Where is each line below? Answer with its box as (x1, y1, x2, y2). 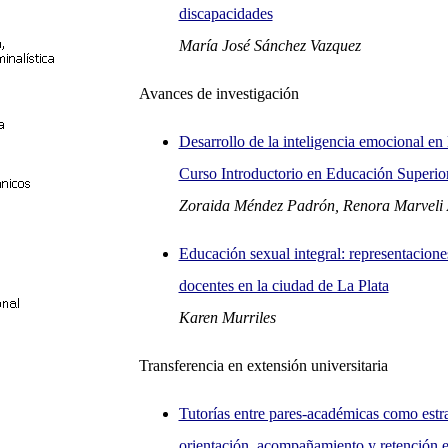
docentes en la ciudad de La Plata (178, 277, 389, 294)
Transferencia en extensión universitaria (138, 357, 388, 374)
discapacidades (178, 5, 273, 22)
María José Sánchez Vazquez (178, 37, 361, 54)
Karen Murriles (178, 309, 276, 326)
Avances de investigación (138, 85, 299, 102)
